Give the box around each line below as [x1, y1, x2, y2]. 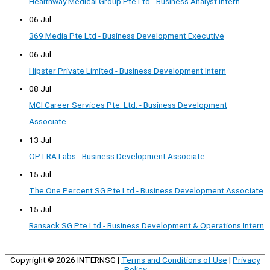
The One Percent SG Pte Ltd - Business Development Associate [29, 186, 263, 196]
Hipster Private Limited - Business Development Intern [29, 65, 226, 75]
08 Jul [29, 84, 51, 94]
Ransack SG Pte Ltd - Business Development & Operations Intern [29, 220, 264, 230]
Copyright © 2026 [10, 254, 77, 265]
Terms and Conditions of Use [121, 254, 227, 265]
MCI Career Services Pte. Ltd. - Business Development [29, 100, 227, 110]
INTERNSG [77, 254, 116, 265]
